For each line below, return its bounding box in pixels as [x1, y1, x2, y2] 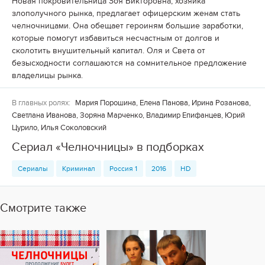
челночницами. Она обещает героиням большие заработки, [12, 21, 243, 31]
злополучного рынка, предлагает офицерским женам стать [12, 8, 240, 19]
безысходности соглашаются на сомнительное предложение [12, 58, 247, 69]
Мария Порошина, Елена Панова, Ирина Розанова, [73, 98, 251, 108]
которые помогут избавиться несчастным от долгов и [12, 33, 219, 44]
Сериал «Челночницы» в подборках [12, 140, 204, 155]
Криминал [62, 164, 95, 173]
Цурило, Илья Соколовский [12, 123, 106, 133]
